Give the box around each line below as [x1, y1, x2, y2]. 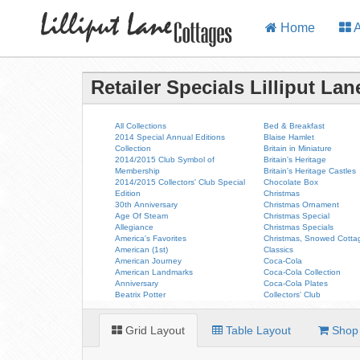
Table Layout [223, 324, 291, 337]
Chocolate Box [264, 178, 319, 186]
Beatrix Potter [115, 290, 166, 299]
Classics [264, 245, 294, 254]
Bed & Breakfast [264, 121, 325, 130]
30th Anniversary [115, 200, 178, 209]
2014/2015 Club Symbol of [115, 155, 215, 164]
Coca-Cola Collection [264, 268, 342, 276]
